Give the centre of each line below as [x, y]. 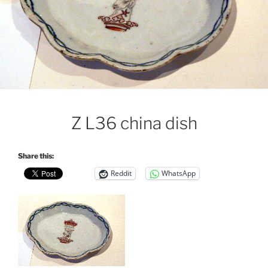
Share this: [36, 156]
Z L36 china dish [134, 123]
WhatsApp [179, 173]
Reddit [121, 173]
